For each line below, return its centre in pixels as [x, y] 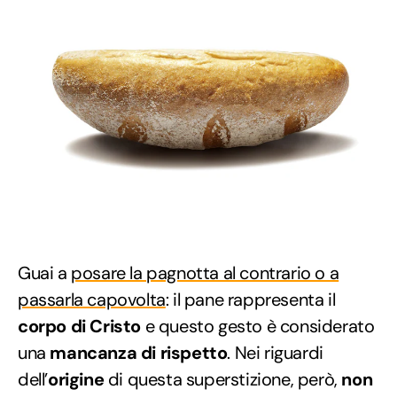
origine [76, 379]
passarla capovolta [92, 299]
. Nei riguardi [275, 352]
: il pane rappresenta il [250, 299]
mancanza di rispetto [139, 352]
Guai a [45, 272]
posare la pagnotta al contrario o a [205, 272]
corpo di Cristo [79, 326]
